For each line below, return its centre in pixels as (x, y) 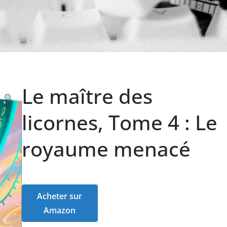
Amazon (60, 210)
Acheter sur (60, 196)
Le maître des (87, 96)
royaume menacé (106, 148)
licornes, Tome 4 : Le (119, 122)
